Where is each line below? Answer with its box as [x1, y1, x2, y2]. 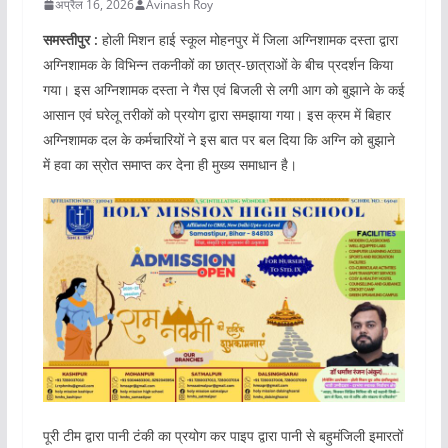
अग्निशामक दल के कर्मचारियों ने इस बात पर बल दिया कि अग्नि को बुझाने [42, 130, 395, 150]
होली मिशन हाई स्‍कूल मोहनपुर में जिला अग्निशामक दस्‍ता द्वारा [97, 30, 398, 50]
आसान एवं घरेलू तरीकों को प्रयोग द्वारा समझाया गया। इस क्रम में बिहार [42, 105, 391, 125]
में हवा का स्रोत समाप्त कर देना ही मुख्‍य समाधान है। [42, 155, 297, 175]
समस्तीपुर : [42, 30, 98, 50]
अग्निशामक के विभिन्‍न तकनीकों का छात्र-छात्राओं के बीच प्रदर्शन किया [42, 55, 393, 75]
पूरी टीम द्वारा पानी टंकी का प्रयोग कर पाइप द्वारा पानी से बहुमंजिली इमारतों [42, 426, 403, 446]
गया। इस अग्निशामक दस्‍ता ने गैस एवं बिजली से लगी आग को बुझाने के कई [42, 80, 405, 100]
